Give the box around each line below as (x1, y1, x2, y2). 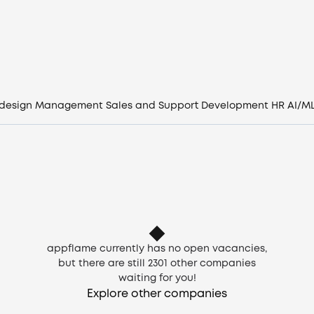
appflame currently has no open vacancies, (47, 245, 267, 253)
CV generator (123, 76, 191, 86)
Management (35, 102, 103, 110)
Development (201, 102, 268, 110)
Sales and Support (106, 102, 198, 110)
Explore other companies (87, 289, 227, 299)
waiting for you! (118, 274, 196, 282)
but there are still (58, 259, 145, 268)
